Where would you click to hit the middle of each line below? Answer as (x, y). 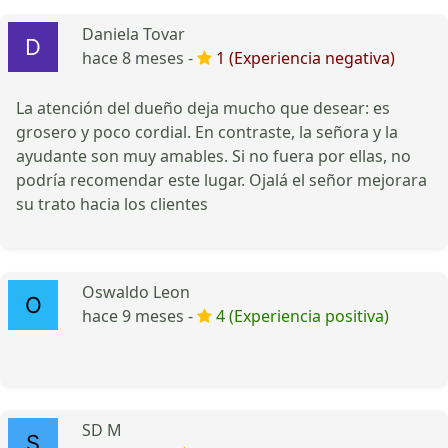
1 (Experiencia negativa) (305, 57)
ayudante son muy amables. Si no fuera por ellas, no (213, 155)
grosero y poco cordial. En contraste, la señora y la (207, 131)
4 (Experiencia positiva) (302, 315)
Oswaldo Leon (136, 291)
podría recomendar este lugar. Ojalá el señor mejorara (221, 179)
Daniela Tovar (133, 33)
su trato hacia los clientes (112, 203)
